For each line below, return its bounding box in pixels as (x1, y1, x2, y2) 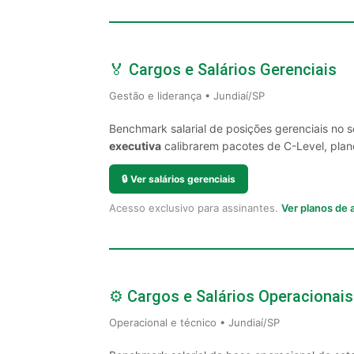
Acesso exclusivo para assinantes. (109, 201, 281, 214)
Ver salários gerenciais (130, 173, 235, 185)
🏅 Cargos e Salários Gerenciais (109, 60, 337, 79)
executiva (109, 139, 161, 153)
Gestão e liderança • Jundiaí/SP (109, 89, 265, 102)
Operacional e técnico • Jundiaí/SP (109, 316, 280, 329)
